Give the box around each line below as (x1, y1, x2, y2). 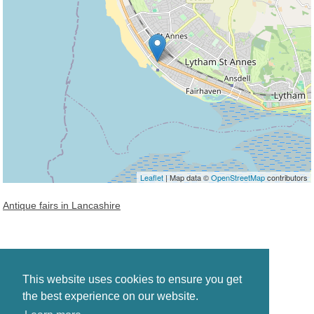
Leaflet (140, 172, 163, 183)
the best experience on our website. (22, 290, 198, 303)
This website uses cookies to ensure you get (22, 273, 242, 286)
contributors (265, 172, 308, 183)
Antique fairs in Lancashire (3, 200, 121, 211)
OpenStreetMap (211, 172, 265, 183)
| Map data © (163, 172, 211, 183)
